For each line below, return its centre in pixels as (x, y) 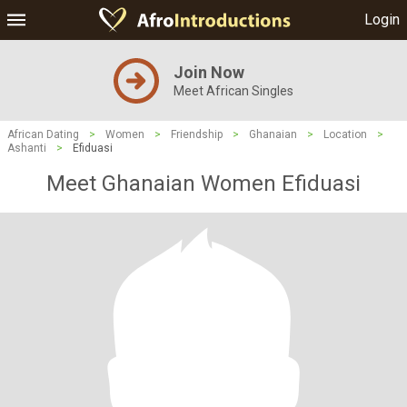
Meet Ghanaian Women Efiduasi (203, 184)
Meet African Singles (233, 91)
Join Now (209, 72)
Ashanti (27, 148)
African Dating (43, 134)
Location (345, 134)
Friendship (197, 134)
